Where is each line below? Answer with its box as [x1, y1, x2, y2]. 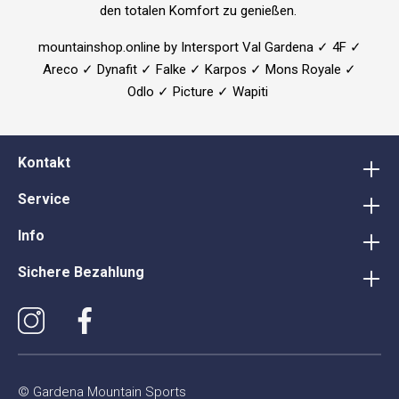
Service [18, 191, 70, 208]
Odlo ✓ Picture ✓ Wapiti [127, 83, 272, 100]
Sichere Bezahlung [18, 264, 144, 281]
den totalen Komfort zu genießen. [99, 2, 300, 19]
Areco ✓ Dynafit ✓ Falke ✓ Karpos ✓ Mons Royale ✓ [43, 61, 356, 77]
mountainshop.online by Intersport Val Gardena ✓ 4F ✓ [37, 38, 362, 55]
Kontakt [18, 154, 70, 171]
